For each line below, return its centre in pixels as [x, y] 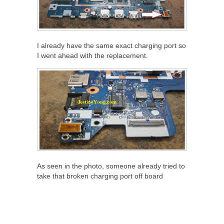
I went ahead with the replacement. [92, 55]
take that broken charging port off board [100, 176]
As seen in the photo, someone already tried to [111, 166]
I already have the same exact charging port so [111, 45]
